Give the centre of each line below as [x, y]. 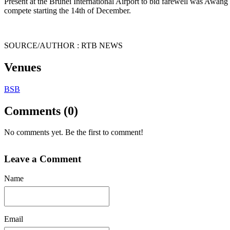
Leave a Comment [43, 159]
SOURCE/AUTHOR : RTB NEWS [63, 45]
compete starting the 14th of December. [68, 10]
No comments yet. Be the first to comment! [74, 132]
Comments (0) [41, 111]
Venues [23, 67]
